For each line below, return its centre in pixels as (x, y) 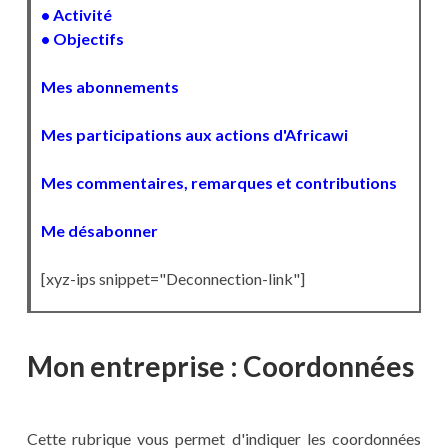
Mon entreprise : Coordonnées (220, 366)
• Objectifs (82, 39)
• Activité (76, 15)
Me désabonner (99, 231)
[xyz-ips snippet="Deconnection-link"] (172, 279)
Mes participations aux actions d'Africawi (194, 135)
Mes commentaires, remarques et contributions (218, 183)
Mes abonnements (109, 87)
